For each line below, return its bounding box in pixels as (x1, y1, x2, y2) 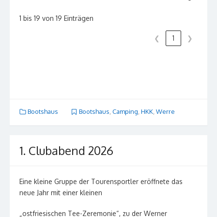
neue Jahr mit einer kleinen (19, 188, 104, 197)
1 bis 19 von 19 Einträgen (19, 14, 93, 23)
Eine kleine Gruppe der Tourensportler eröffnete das (19, 177, 183, 186)
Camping (112, 108, 138, 116)
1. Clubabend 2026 (19, 142, 113, 158)
